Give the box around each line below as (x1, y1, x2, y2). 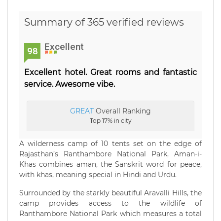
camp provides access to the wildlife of (19, 199, 202, 208)
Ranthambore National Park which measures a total (19, 209, 202, 219)
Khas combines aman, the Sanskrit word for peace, (19, 160, 202, 169)
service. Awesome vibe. (24, 79, 115, 89)
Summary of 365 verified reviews (24, 16, 184, 29)
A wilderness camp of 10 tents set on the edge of (19, 139, 202, 148)
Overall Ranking (94, 107, 151, 116)
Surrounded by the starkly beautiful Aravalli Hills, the (19, 188, 202, 198)
